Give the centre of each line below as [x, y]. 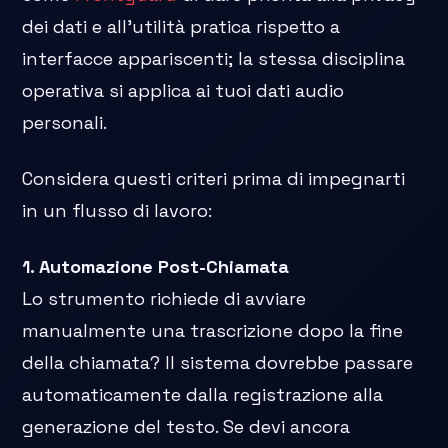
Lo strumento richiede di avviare [164, 298]
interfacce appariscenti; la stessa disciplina [214, 58]
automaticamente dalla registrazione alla [203, 394]
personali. [65, 122]
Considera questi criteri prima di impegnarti [214, 178]
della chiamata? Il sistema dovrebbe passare [218, 362]
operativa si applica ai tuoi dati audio [183, 90]
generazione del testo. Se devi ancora [186, 426]
